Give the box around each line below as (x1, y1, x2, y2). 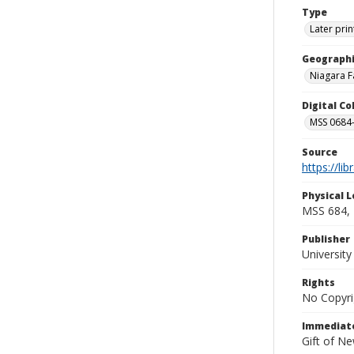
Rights (302, 276, 335, 289)
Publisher (302, 232, 350, 246)
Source (302, 145, 337, 159)
